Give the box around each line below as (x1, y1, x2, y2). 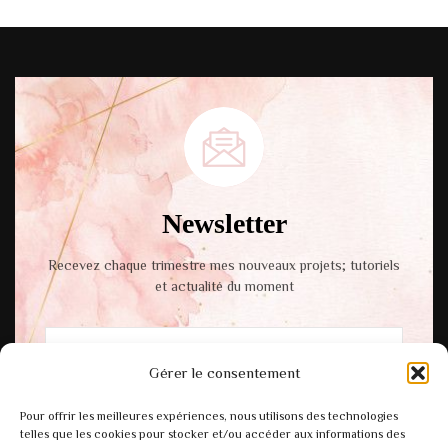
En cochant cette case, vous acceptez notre (69, 385, 387, 405)
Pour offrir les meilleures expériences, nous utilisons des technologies (20, 409, 398, 423)
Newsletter (161, 207, 287, 239)
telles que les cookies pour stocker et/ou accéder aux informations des (20, 427, 405, 441)
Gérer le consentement (148, 364, 300, 381)
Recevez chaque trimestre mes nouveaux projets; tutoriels (48, 256, 400, 273)
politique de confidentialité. (69, 414, 265, 434)
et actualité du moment (154, 277, 294, 294)
